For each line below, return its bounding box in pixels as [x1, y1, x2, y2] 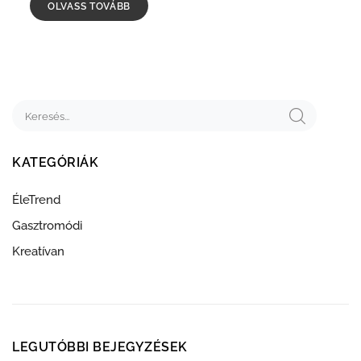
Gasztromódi [12, 218, 82, 233]
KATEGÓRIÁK [12, 154, 98, 170]
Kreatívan [12, 243, 64, 259]
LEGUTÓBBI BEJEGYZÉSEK [12, 338, 188, 355]
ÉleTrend [12, 192, 60, 207]
